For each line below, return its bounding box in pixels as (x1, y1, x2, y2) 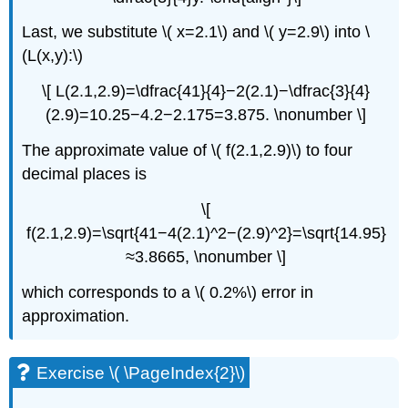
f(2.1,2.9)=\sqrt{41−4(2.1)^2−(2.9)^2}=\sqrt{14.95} (25, 223, 386, 242)
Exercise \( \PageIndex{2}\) (36, 363, 246, 383)
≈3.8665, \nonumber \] (126, 247, 286, 266)
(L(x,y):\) (22, 46, 84, 66)
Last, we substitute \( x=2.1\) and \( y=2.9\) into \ (22, 23, 371, 42)
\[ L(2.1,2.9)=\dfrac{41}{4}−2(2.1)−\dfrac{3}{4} (42, 82, 370, 101)
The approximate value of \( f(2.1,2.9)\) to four (22, 140, 353, 159)
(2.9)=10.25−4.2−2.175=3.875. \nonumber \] (46, 106, 366, 125)
